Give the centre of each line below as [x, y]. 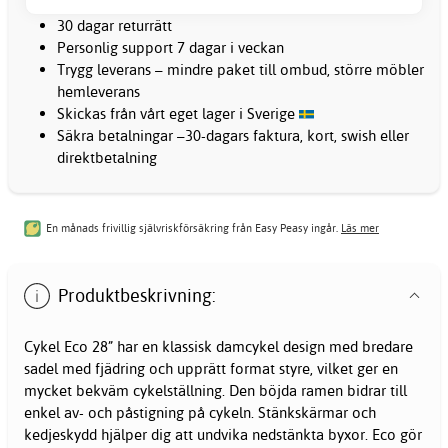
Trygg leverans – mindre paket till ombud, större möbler [240, 69]
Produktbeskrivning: [137, 295]
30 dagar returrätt [114, 25]
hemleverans [98, 91]
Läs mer [360, 228]
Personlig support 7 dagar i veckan [170, 47]
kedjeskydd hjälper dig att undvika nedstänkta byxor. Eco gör [223, 435]
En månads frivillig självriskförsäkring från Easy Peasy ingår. [193, 228]
